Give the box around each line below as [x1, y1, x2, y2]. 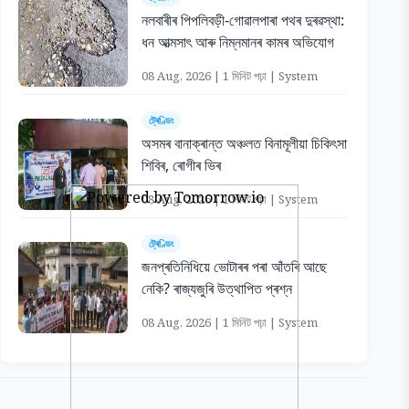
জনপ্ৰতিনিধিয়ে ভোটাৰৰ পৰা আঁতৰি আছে [141, 257, 327, 277]
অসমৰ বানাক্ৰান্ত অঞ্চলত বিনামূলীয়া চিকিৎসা [141, 133, 347, 153]
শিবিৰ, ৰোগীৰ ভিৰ [141, 155, 221, 175]
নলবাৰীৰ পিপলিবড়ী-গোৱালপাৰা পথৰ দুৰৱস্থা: [141, 10, 344, 30]
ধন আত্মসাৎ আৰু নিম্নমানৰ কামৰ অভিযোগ [141, 32, 334, 52]
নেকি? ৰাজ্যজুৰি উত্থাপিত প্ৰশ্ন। [141, 278, 302, 299]
